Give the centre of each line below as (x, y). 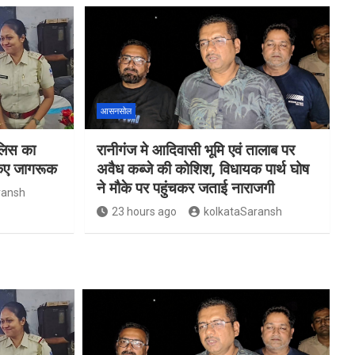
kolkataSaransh (242, 211)
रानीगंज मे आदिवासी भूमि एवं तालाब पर (195, 150)
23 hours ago (144, 211)
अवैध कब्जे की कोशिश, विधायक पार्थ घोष (202, 169)
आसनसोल (116, 111)
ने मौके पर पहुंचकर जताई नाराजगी (185, 188)
